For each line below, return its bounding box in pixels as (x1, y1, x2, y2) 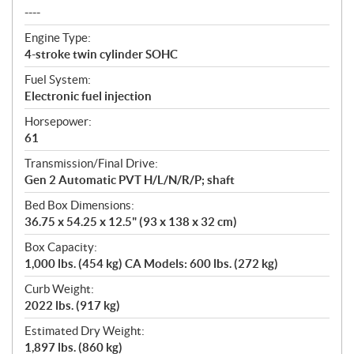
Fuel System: (24, 73, 91, 87)
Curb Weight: (24, 282, 94, 296)
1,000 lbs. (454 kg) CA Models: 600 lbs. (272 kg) (24, 257, 278, 271)
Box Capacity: (24, 240, 97, 254)
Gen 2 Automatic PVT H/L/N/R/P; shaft (24, 173, 235, 187)
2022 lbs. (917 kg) (24, 299, 120, 313)
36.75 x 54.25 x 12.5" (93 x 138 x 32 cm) (24, 215, 237, 229)
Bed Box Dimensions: (24, 198, 134, 213)
